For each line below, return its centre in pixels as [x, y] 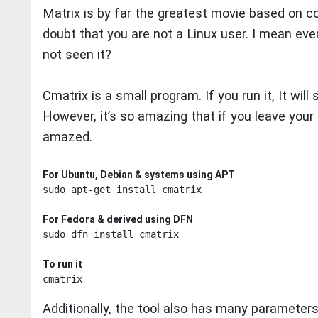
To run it [62, 264]
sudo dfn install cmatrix [111, 234]
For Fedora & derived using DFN [118, 219]
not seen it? [77, 55]
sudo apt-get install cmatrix [122, 189]
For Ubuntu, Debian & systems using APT [139, 174]
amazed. [67, 136]
